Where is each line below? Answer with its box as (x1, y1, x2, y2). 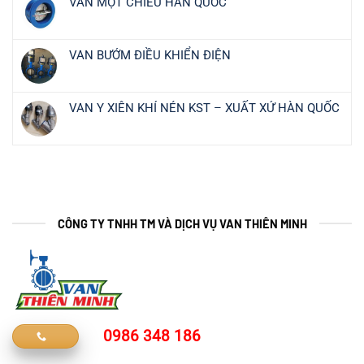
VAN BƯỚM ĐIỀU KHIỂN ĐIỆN (69, 47, 231, 63)
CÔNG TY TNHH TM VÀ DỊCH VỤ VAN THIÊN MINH (57, 215, 307, 231)
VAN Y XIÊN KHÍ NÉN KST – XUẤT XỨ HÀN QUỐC (69, 100, 340, 115)
